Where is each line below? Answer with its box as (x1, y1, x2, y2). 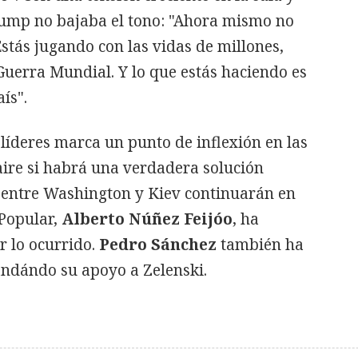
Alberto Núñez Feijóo (62, 209, 233, 229)
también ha (221, 234, 304, 255)
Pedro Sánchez (99, 234, 221, 255)
